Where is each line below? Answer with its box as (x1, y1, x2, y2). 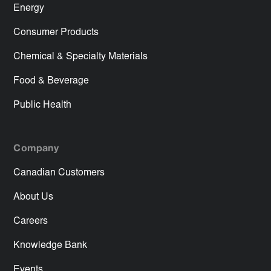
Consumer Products (13, 27, 99, 38)
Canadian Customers (13, 168, 105, 178)
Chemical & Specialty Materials (13, 51, 148, 62)
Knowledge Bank (13, 240, 88, 250)
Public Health (13, 100, 72, 110)
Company (13, 144, 59, 153)
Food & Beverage (13, 76, 90, 86)
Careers (13, 216, 48, 226)
